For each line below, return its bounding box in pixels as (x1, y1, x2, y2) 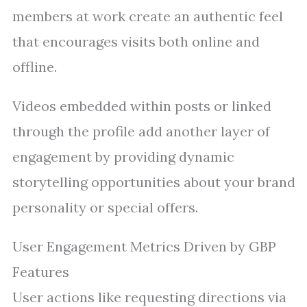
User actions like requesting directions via (12, 288, 286, 306)
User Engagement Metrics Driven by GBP (12, 238, 276, 255)
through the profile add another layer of (12, 123, 270, 140)
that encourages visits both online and (12, 33, 260, 50)
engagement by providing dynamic (12, 148, 234, 165)
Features (12, 263, 69, 280)
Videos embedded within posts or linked (12, 97, 271, 114)
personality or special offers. (12, 199, 198, 216)
